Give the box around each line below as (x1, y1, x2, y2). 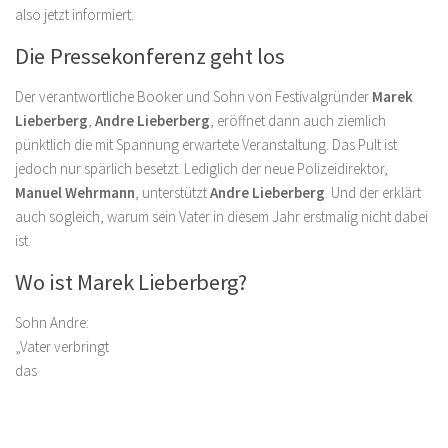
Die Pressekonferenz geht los (15, 42, 285, 70)
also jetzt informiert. (15, 5, 134, 24)
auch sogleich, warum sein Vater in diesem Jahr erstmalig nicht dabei (15, 207, 428, 226)
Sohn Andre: (15, 313, 89, 332)
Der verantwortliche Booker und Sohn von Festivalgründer (15, 87, 372, 106)
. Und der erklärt (325, 183, 421, 202)
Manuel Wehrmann (15, 183, 135, 202)
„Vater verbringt (15, 337, 109, 356)
